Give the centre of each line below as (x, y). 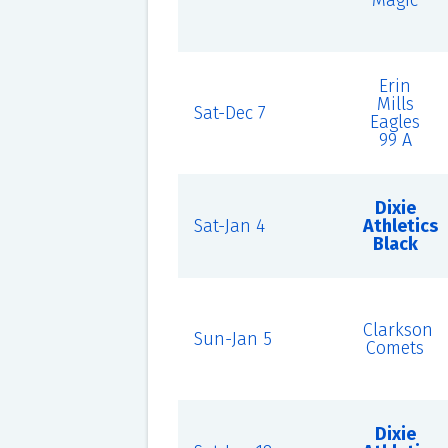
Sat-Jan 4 (229, 226)
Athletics (400, 226)
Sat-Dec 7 (229, 113)
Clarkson (397, 330)
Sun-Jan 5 (232, 339)
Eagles (395, 122)
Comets (395, 348)
